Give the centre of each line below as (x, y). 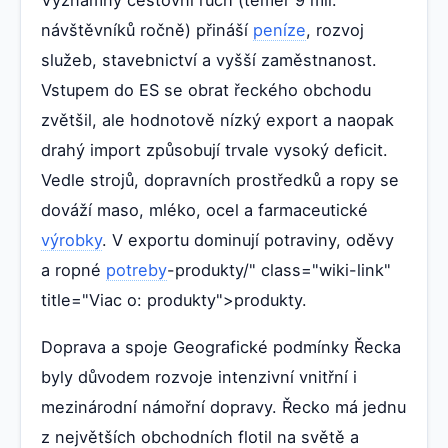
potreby (136, 269)
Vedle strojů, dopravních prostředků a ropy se (220, 179)
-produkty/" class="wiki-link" (279, 269)
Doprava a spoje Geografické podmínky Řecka (221, 347)
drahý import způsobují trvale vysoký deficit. (214, 149)
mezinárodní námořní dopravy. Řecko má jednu (223, 407)
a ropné (73, 269)
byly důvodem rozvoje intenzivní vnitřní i (199, 377)
